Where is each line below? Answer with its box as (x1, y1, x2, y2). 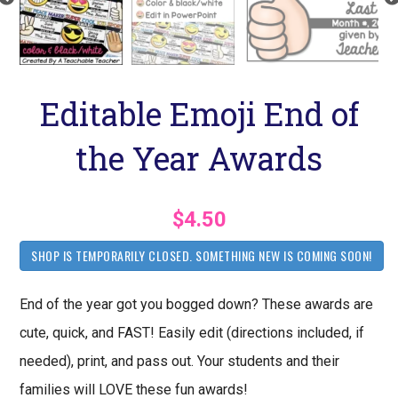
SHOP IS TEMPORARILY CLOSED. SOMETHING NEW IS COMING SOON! (31, 246, 372, 265)
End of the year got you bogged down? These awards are (20, 296, 374, 314)
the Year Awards (76, 137, 322, 179)
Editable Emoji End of (39, 92, 359, 135)
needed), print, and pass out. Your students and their (20, 353, 340, 370)
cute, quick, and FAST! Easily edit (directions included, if (20, 324, 365, 342)
